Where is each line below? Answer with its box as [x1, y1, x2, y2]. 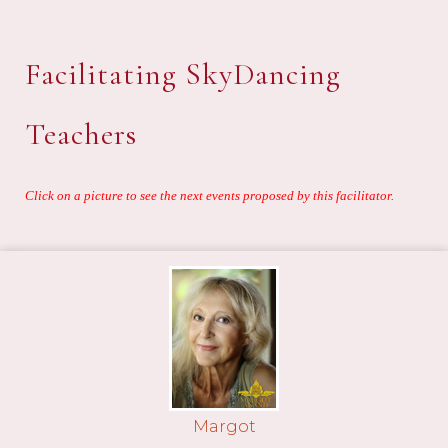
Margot [192, 416, 256, 436]
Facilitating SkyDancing [25, 56, 341, 94]
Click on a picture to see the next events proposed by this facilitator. [25, 188, 394, 204]
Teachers [25, 116, 137, 154]
